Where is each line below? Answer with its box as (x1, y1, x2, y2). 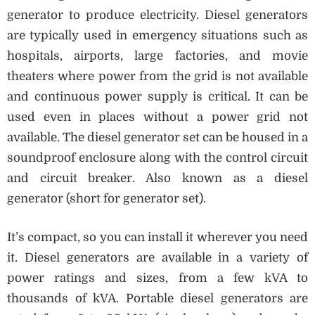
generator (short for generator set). (7, 192, 209, 206)
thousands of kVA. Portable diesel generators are (7, 291, 308, 305)
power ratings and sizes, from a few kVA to (7, 271, 308, 285)
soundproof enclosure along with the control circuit (7, 151, 308, 165)
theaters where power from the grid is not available (7, 70, 308, 84)
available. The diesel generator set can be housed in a (7, 131, 308, 145)
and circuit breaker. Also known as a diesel (7, 172, 308, 186)
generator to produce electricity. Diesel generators (7, 8, 308, 22)
